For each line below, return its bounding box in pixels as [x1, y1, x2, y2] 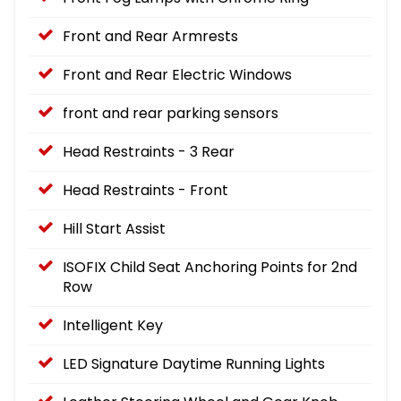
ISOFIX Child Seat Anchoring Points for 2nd [63, 256, 357, 277]
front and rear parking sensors [63, 102, 278, 124]
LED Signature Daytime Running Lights [63, 353, 325, 374]
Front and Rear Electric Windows [63, 64, 292, 85]
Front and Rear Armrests [63, 25, 238, 47]
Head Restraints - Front [63, 179, 228, 200]
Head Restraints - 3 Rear [63, 141, 235, 162]
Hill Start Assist [63, 218, 166, 239]
